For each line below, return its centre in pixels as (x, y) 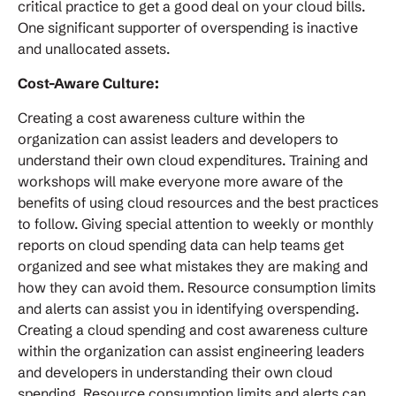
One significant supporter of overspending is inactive (188, 28)
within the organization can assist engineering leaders (191, 351)
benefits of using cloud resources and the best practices (198, 203)
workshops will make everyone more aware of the (180, 182)
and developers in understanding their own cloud (175, 373)
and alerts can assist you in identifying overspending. (188, 309)
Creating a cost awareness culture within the (161, 118)
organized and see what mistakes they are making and (193, 267)
